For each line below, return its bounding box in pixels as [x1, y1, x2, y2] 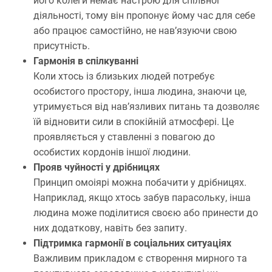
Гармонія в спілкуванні [33, 55, 138, 67]
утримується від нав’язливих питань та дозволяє [33, 101, 260, 113]
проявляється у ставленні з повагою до [33, 131, 215, 143]
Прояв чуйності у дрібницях [33, 161, 160, 174]
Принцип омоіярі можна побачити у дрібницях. [33, 177, 246, 189]
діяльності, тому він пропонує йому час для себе [33, 10, 255, 22]
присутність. [33, 40, 90, 52]
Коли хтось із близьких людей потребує [33, 70, 215, 83]
